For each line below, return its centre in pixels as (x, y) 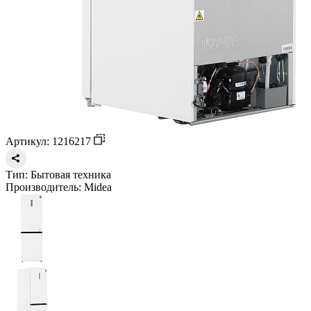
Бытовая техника (69, 174)
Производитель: (43, 187)
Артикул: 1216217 (50, 141)
